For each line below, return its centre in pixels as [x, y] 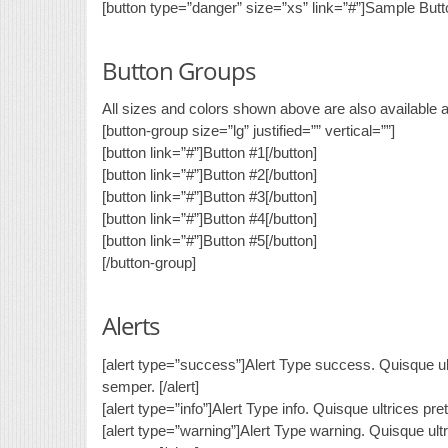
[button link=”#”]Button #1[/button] [209, 153]
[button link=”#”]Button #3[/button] [209, 197]
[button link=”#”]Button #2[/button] [209, 175]
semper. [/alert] [150, 386]
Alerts [130, 326]
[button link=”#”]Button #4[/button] [209, 219]
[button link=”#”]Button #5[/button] [209, 241]
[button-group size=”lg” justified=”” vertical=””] [248, 131]
